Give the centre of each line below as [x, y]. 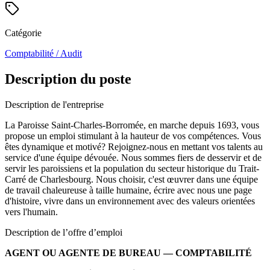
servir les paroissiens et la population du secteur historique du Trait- [132, 168]
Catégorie [23, 33]
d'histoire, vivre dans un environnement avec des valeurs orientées [130, 201]
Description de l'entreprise [54, 104]
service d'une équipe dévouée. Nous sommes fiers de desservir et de [133, 157]
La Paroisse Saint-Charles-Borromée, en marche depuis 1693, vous [132, 125]
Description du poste [68, 79]
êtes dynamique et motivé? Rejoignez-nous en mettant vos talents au [134, 146]
